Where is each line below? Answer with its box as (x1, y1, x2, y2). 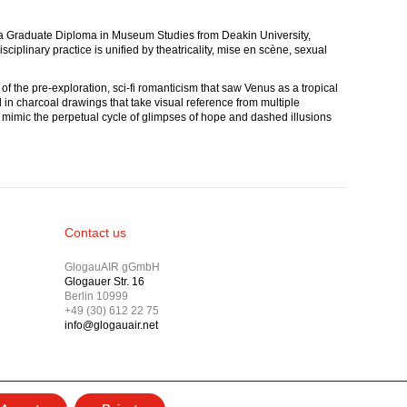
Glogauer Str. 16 (64, 274, 144, 288)
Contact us (64, 224, 126, 240)
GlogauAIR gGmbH (64, 260, 160, 273)
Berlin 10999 (64, 289, 128, 303)
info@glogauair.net (64, 318, 158, 332)
